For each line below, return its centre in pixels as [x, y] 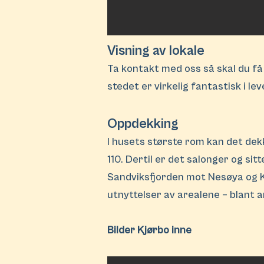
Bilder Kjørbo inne [151, 230]
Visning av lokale [157, 51]
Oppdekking [143, 124]
